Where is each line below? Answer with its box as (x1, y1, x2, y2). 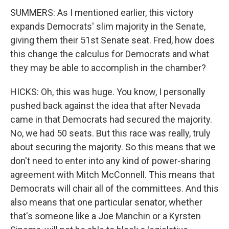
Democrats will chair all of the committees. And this (10, 183, 219, 194)
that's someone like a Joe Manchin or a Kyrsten (10, 211, 201, 221)
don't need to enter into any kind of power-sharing (10, 155, 211, 166)
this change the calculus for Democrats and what (10, 49, 209, 59)
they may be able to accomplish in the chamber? (10, 62, 206, 73)
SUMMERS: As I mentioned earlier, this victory (10, 7, 194, 18)
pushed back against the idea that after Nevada (10, 100, 200, 111)
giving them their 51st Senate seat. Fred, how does (10, 35, 215, 45)
